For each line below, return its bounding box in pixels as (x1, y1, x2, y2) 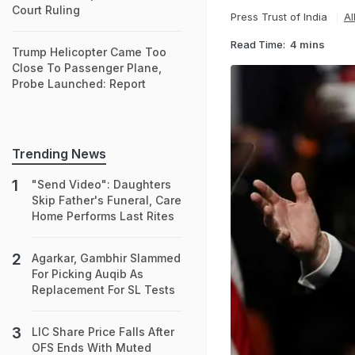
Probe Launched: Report (12, 77, 146, 90)
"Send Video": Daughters (32, 177, 171, 191)
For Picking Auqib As (32, 267, 143, 281)
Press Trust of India (231, 10, 327, 23)
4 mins (290, 37, 325, 51)
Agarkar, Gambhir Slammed (32, 251, 181, 265)
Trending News (12, 146, 106, 162)
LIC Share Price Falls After (32, 325, 174, 338)
